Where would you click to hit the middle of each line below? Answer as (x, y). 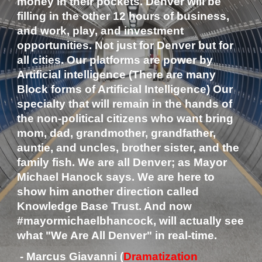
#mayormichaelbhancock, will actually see (131, 221)
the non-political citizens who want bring (125, 118)
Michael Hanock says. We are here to (116, 177)
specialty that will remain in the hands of (125, 104)
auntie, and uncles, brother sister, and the (128, 148)
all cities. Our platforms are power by (115, 60)
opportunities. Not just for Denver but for (125, 45)
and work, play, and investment (101, 31)
